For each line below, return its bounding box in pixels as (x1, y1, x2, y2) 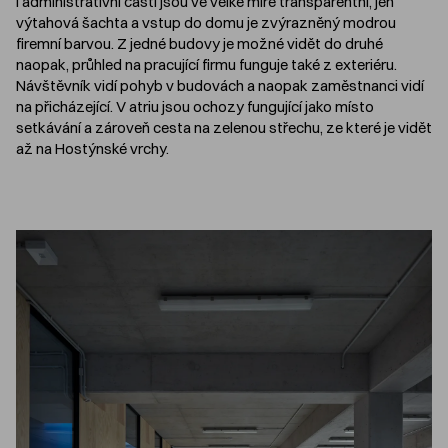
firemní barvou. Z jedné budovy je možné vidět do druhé (16, 34, 383, 54)
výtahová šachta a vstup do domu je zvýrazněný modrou (16, 13, 396, 33)
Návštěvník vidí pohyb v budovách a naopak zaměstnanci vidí (16, 76, 424, 96)
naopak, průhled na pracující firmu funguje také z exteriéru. (16, 55, 397, 75)
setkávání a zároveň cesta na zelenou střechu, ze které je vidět (16, 118, 432, 138)
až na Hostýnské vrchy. (16, 139, 169, 159)
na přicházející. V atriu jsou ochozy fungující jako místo (16, 97, 374, 117)
